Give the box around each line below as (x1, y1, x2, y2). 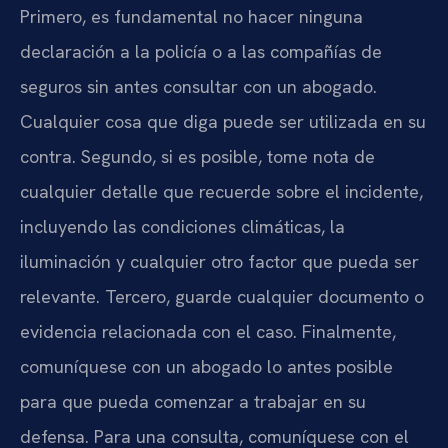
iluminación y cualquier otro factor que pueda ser (20, 249, 419, 273)
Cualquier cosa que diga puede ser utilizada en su (20, 109, 426, 133)
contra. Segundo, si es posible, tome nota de (20, 144, 375, 168)
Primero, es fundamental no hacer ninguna (20, 4, 363, 28)
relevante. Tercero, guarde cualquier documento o (20, 284, 424, 308)
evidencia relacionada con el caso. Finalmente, (20, 319, 396, 343)
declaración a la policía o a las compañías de (20, 39, 382, 63)
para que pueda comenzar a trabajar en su (20, 389, 366, 413)
